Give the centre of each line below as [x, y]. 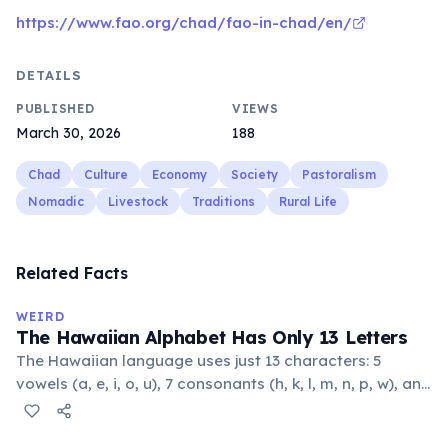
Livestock [138, 201]
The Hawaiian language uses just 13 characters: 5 [198, 360]
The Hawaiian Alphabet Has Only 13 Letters [212, 337]
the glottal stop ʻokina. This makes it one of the [191, 406]
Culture [106, 174]
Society [254, 174]
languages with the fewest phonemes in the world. [202, 429]
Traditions [223, 201]
